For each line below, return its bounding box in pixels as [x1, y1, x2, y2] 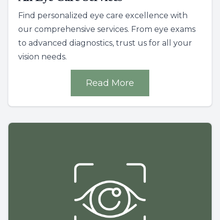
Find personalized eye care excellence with [18, 11, 188, 21]
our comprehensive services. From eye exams [18, 25, 195, 34]
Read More [86, 78, 134, 89]
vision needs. [18, 52, 67, 62]
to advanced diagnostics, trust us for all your [18, 38, 192, 48]
